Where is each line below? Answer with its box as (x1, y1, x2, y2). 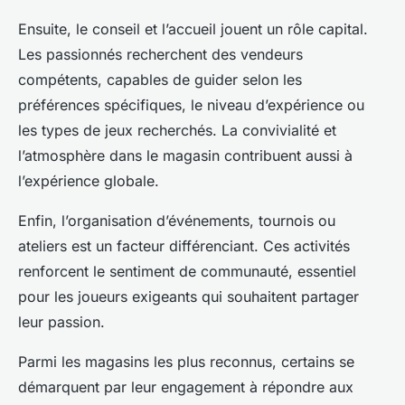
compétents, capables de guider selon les (18, 70, 302, 89)
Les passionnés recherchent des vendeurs (18, 44, 303, 63)
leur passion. (18, 312, 105, 331)
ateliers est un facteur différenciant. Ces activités (18, 236, 350, 255)
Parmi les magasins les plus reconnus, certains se (18, 352, 354, 371)
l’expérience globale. (18, 171, 159, 190)
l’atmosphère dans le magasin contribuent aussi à (18, 146, 353, 165)
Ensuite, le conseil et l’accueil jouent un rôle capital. (18, 19, 368, 38)
